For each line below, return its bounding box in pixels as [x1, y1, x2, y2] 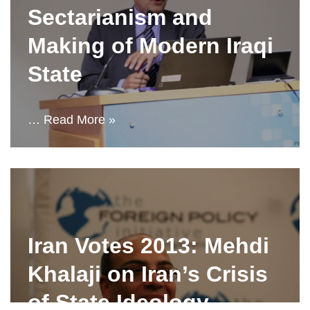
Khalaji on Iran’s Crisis [28, 262, 268, 286]
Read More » [44, 113, 116, 127]
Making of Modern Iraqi [28, 33, 273, 58]
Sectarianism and [28, 5, 212, 30]
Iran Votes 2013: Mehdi [28, 233, 269, 258]
